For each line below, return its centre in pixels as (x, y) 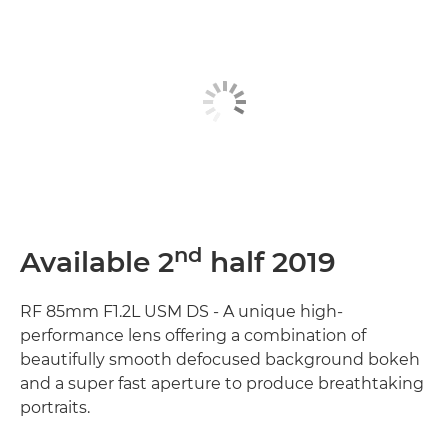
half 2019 (269, 262)
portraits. (55, 408)
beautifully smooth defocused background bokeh (220, 360)
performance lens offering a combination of (193, 336)
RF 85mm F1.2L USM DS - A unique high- (181, 312)
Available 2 (97, 262)
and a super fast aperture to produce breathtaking (222, 384)
